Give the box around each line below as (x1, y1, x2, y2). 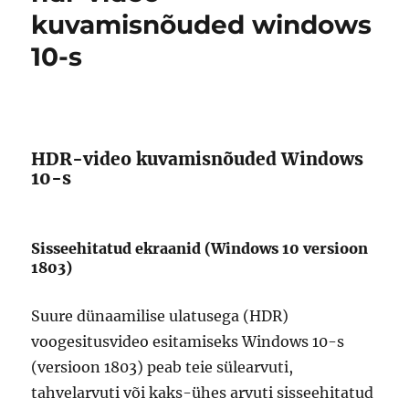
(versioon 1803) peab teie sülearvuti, (31, 358, 294, 376)
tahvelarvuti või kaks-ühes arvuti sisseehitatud (31, 383, 374, 402)
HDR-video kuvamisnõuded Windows (31, 148, 364, 170)
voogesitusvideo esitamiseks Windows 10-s (31, 332, 345, 351)
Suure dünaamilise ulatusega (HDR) (31, 307, 289, 325)
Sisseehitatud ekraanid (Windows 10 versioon (31, 239, 369, 257)
